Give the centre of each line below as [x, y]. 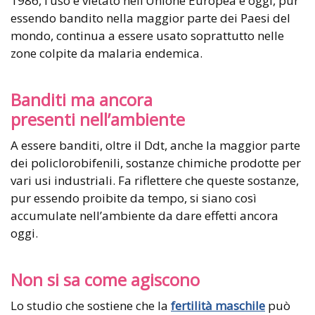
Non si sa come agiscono [105, 280]
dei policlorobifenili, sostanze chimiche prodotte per [156, 163]
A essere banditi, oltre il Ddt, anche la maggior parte [155, 146]
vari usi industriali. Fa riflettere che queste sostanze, [155, 181]
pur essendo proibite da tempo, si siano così [134, 198]
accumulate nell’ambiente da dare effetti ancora [144, 216]
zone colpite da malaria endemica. [107, 53]
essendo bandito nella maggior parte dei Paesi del [150, 18]
